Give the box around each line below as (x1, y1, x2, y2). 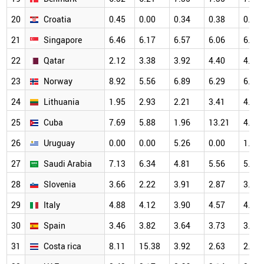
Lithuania (44, 96, 80, 108)
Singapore (44, 34, 82, 46)
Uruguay (44, 137, 75, 149)
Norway (44, 75, 72, 87)
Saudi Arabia (44, 158, 92, 170)
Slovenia (44, 179, 76, 190)
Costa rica (44, 240, 81, 252)
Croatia (44, 14, 71, 25)
